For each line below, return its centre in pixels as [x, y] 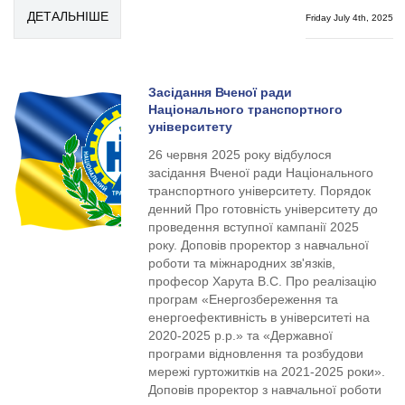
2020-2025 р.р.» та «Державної [241, 335]
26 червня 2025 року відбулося [240, 155]
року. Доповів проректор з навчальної [259, 245]
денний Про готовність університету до [264, 209]
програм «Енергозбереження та [244, 299]
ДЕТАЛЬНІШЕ [67, 16]
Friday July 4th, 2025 [349, 18]
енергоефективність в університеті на [259, 317]
